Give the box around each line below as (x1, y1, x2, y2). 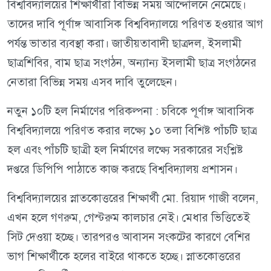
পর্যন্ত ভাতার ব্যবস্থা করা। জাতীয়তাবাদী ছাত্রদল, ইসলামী (7, 36, 241, 51)
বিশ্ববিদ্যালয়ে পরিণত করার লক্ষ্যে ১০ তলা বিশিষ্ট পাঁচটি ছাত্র (7, 123, 257, 138)
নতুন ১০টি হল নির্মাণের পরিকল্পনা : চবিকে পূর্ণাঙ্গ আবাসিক (7, 104, 254, 119)
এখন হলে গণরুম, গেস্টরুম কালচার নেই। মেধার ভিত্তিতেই (7, 211, 250, 225)
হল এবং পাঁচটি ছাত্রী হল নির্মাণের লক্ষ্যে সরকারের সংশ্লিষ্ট (7, 143, 243, 157)
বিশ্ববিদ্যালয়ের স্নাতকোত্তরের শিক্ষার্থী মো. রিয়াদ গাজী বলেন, (7, 191, 258, 206)
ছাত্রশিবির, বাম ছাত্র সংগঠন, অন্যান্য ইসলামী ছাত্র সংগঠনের (7, 56, 256, 70)
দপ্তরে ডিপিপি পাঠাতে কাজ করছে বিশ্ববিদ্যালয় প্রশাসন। (7, 162, 238, 177)
